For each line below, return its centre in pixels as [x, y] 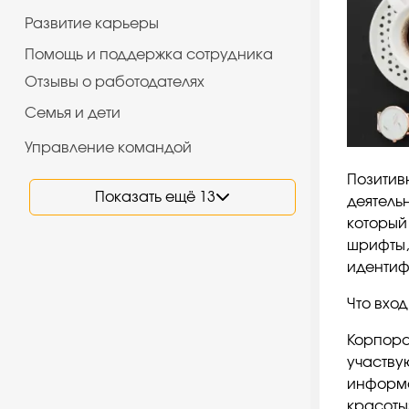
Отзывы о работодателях [115, 82]
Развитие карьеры [92, 23]
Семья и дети [73, 113]
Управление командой [109, 147]
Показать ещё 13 [155, 198]
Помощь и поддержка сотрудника [149, 54]
